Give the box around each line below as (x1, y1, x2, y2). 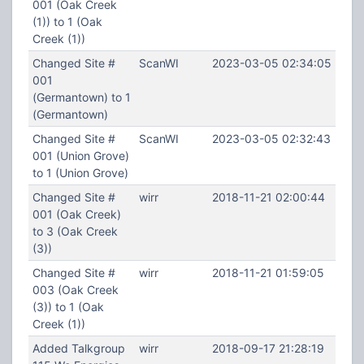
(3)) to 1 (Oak (32, 300, 104, 314)
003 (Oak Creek (32, 283, 119, 297)
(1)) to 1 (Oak (32, 15, 102, 28)
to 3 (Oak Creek (32, 224, 118, 238)
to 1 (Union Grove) (32, 166, 128, 180)
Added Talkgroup (32, 341, 125, 355)
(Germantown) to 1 (32, 90, 131, 104)
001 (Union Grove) (32, 149, 129, 162)
